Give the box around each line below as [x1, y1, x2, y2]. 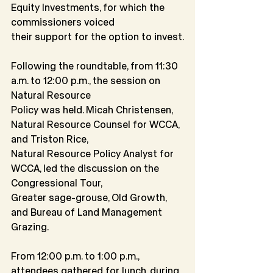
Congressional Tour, [11, 177, 102, 189]
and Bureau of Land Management [11, 206, 165, 218]
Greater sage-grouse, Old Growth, [11, 191, 169, 204]
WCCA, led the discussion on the [11, 162, 161, 174]
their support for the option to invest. [11, 30, 184, 43]
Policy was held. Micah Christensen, [11, 104, 175, 116]
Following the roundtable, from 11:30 [11, 60, 180, 72]
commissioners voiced [11, 16, 115, 28]
